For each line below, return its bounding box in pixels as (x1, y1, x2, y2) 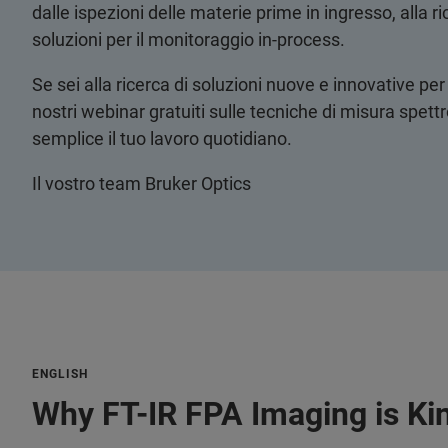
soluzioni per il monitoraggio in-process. (32, 29, 345, 50)
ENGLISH (32, 367, 88, 381)
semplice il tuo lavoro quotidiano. (32, 128, 292, 149)
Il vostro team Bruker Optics (32, 173, 251, 194)
